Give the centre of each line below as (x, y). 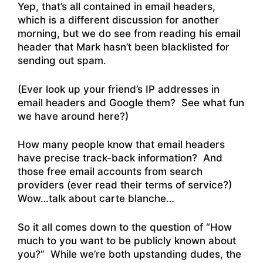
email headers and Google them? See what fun (131, 102)
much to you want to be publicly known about (127, 240)
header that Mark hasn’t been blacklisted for (124, 47)
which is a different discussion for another (118, 20)
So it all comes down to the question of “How (125, 227)
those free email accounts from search (110, 172)
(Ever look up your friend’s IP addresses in (119, 89)
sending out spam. (63, 61)
